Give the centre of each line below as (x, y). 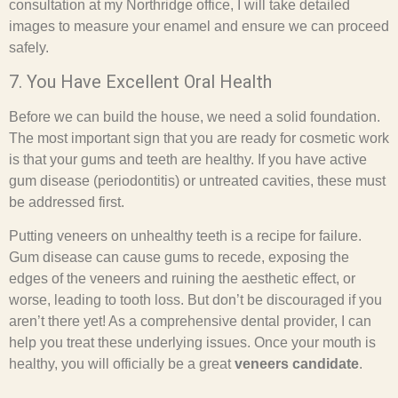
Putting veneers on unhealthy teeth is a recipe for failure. (185, 236)
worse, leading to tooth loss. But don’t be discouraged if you (195, 300)
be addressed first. (67, 202)
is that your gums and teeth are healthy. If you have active (188, 159)
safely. (29, 47)
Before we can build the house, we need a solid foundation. (195, 116)
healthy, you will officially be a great (122, 364)
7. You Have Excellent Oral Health (140, 81)
